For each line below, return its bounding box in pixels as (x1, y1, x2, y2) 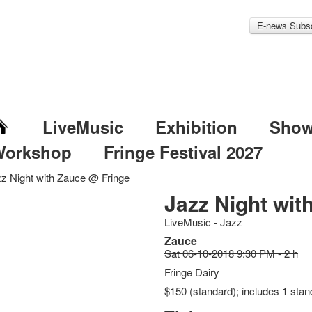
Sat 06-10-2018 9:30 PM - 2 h (164, 246, 299, 260)
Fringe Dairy (164, 265, 220, 279)
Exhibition (155, 115, 237, 139)
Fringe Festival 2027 (103, 140, 263, 164)
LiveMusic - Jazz (164, 214, 243, 229)
